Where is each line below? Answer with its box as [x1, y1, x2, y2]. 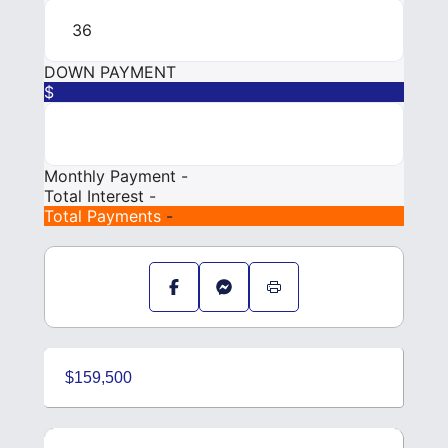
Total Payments [44, 206, 166, 227]
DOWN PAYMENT [44, 62, 176, 83]
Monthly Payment [44, 166, 181, 187]
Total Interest [44, 186, 149, 207]
